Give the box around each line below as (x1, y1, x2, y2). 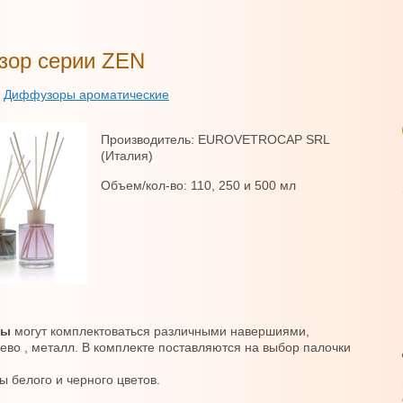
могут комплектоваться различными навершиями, (11, 324, 309, 338)
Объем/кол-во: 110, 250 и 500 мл (101, 178, 296, 193)
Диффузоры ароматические (4, 87, 169, 102)
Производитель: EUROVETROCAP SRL (101, 132, 329, 147)
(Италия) (101, 148, 153, 163)
